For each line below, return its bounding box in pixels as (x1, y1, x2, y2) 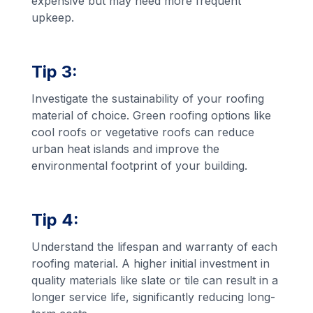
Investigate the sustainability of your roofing (31, 92, 265, 106)
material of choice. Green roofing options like (31, 108, 272, 123)
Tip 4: (31, 210, 80, 231)
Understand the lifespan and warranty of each (31, 240, 278, 254)
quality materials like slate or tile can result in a (31, 273, 279, 288)
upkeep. (31, 10, 75, 25)
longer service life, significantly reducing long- (31, 290, 276, 305)
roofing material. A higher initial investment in (31, 256, 270, 271)
